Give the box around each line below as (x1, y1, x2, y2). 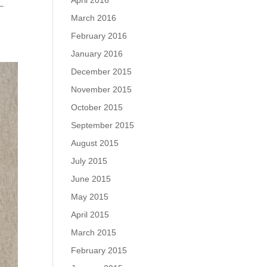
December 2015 (71, 67, 132, 76)
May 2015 (71, 192, 109, 201)
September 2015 (71, 120, 135, 130)
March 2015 (71, 228, 117, 237)
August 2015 (71, 138, 119, 148)
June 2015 (71, 174, 111, 184)
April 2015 (71, 210, 110, 219)
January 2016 (71, 49, 123, 58)
